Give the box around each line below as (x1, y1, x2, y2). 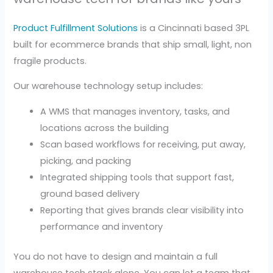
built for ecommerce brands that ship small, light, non (13, 38, 252, 51)
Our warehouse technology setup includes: (13, 80, 204, 93)
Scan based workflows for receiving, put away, (40, 138, 246, 151)
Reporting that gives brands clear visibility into (40, 204, 244, 216)
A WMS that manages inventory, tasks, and (40, 105, 230, 118)
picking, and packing (40, 154, 132, 167)
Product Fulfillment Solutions (13, 21, 138, 34)
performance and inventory (40, 220, 163, 233)
